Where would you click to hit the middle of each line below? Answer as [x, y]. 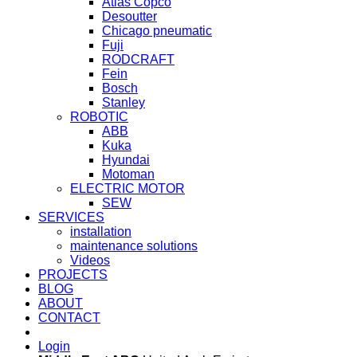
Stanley [124, 102]
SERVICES [71, 217]
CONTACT [69, 317]
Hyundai [126, 159]
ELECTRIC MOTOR [127, 188]
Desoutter [129, 16]
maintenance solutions [134, 245]
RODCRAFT [138, 59]
